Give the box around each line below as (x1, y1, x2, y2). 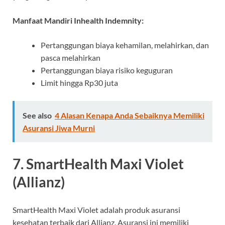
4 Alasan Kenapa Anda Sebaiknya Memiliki (55, 110, 204, 120)
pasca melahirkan (41, 52, 100, 62)
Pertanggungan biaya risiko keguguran (41, 65, 173, 75)
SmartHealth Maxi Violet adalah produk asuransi (13, 204, 180, 214)
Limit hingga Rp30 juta (41, 77, 118, 87)
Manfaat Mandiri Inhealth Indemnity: (13, 15, 144, 25)
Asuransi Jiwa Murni (23, 123, 95, 133)
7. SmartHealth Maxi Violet (13, 155, 184, 172)
